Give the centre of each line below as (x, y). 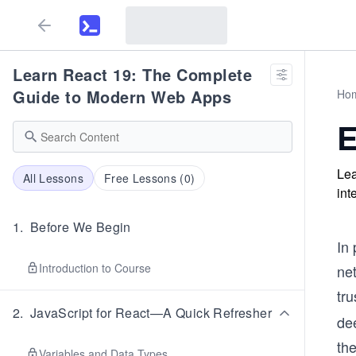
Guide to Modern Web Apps (122, 97)
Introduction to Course (95, 268)
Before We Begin (80, 227)
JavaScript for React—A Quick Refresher (151, 313)
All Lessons (53, 178)
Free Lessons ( (144, 178)
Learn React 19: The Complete (132, 74)
